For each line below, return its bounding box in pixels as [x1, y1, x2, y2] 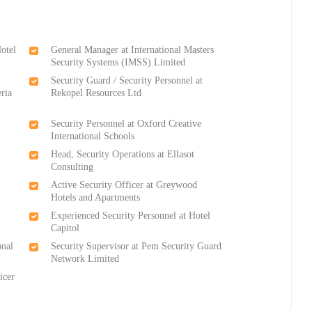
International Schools [51, 131, 135, 142]
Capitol [51, 223, 80, 234]
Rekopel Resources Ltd [51, 88, 142, 99]
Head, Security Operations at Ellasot [51, 149, 195, 160]
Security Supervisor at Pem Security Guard [51, 241, 222, 252]
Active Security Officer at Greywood [51, 180, 198, 191]
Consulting [51, 162, 94, 173]
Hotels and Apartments [51, 192, 141, 203]
